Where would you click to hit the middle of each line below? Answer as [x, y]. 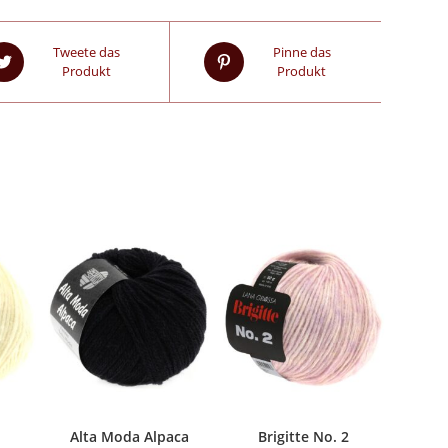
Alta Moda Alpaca [129, 436]
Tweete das [86, 52]
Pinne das [301, 52]
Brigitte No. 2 [304, 436]
